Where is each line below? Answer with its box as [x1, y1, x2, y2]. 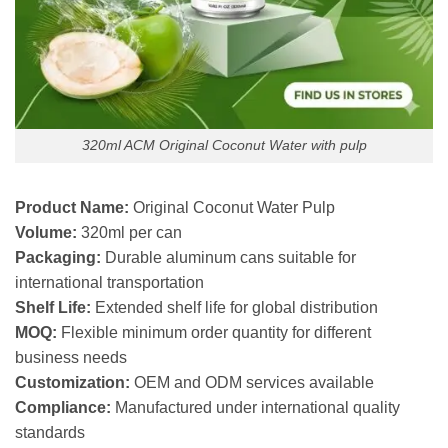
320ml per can [77, 224, 182, 242]
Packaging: [15, 249, 101, 267]
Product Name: [15, 199, 129, 217]
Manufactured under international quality [111, 399, 400, 417]
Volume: [15, 224, 77, 242]
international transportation [15, 274, 204, 292]
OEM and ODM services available [130, 374, 374, 392]
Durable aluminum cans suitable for [101, 249, 356, 267]
